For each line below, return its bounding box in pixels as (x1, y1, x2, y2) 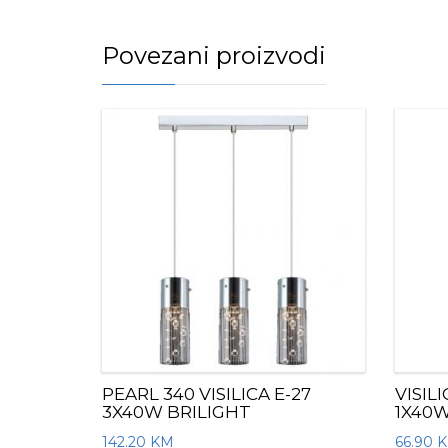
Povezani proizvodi (102, 41, 326, 70)
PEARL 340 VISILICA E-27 (102, 383, 311, 404)
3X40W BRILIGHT (102, 401, 251, 422)
